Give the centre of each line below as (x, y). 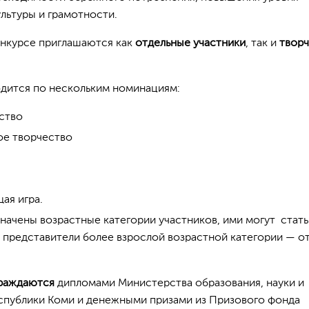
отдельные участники (190, 43)
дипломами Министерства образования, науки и (181, 283)
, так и (262, 43)
